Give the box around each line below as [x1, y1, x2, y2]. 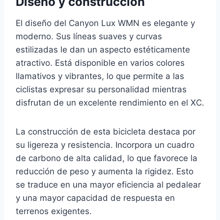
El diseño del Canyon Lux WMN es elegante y [16, 18, 195, 28]
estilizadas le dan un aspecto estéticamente [16, 44, 190, 55]
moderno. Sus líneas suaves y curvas [16, 31, 162, 41]
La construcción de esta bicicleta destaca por [16, 126, 195, 137]
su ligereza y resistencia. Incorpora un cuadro [16, 139, 194, 150]
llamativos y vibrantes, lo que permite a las [16, 71, 184, 81]
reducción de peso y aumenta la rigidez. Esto [16, 166, 193, 176]
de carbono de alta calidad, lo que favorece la [16, 153, 197, 163]
